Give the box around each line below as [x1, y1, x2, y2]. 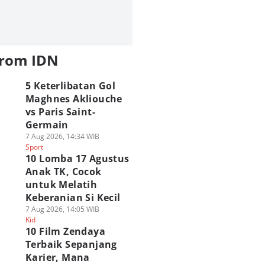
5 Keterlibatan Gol [25, 79, 116, 92]
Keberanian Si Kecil [25, 191, 121, 204]
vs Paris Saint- [25, 105, 95, 118]
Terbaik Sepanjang [25, 238, 117, 251]
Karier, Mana [25, 251, 90, 264]
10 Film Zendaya [25, 225, 105, 238]
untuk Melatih [25, 178, 98, 191]
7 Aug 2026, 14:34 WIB [25, 131, 99, 141]
